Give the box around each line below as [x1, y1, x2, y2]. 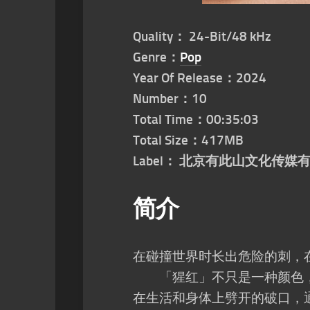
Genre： [133, 49, 180, 65]
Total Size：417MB [133, 132, 244, 148]
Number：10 [133, 91, 207, 107]
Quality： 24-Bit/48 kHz [133, 28, 271, 44]
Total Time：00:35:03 [133, 111, 259, 127]
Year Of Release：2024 [133, 70, 266, 86]
